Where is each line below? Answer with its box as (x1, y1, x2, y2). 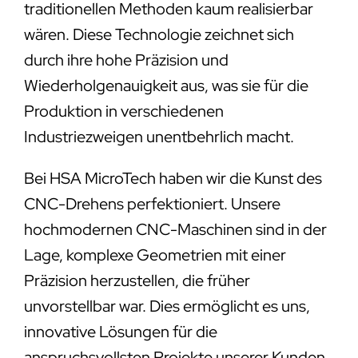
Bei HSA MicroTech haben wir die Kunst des (23, 167, 322, 189)
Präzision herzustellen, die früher (23, 269, 250, 291)
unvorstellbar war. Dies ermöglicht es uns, (23, 295, 310, 316)
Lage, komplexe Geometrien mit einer (23, 244, 286, 265)
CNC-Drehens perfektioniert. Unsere (23, 193, 280, 214)
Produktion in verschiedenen (23, 100, 224, 121)
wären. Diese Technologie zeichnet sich (23, 23, 294, 45)
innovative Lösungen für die (23, 320, 217, 342)
